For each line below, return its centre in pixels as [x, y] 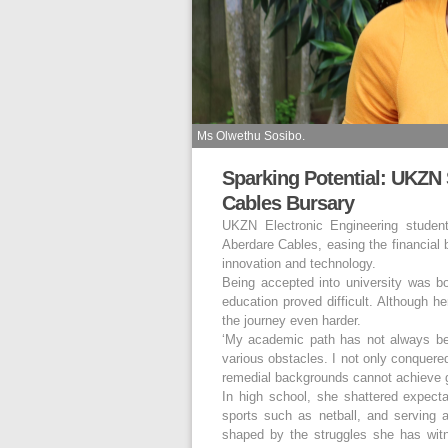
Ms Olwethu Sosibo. [251, 136]
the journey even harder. [291, 321]
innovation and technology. [299, 264]
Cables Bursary [288, 203]
